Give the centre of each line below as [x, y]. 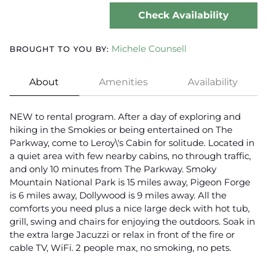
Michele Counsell [149, 49]
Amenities [123, 82]
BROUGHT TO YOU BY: [59, 49]
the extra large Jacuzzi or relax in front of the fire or [122, 235]
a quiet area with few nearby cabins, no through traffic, [130, 156]
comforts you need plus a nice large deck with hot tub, [130, 209]
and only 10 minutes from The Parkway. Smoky [113, 169]
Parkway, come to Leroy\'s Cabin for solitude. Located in [132, 143]
